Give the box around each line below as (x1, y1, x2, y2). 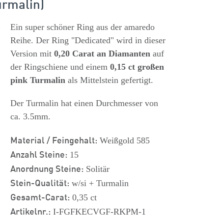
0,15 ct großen (110, 62, 164, 72)
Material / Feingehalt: (10, 133, 97, 146)
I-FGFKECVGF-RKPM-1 (53, 207, 146, 217)
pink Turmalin (10, 75, 65, 85)
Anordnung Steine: (10, 162, 83, 174)
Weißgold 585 (97, 136, 150, 145)
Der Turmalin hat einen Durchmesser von (10, 98, 158, 108)
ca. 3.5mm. (10, 111, 51, 121)
